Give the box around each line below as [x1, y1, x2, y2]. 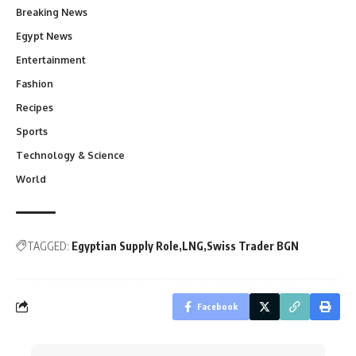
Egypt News [16, 29, 72, 42]
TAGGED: [27, 238, 69, 253]
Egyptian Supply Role [72, 238, 179, 253]
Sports [16, 125, 48, 137]
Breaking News [16, 6, 87, 18]
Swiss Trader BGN [207, 238, 299, 253]
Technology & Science [16, 149, 125, 161]
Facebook [197, 300, 238, 311]
